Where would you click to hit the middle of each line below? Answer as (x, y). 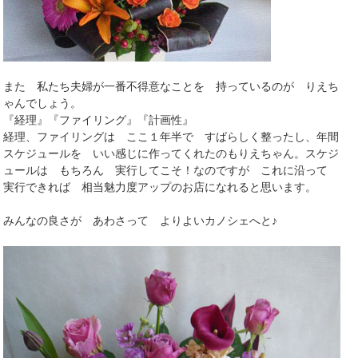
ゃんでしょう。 (43, 103)
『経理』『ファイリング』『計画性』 (99, 120)
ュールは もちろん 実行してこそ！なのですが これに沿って (171, 171)
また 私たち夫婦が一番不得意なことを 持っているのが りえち (171, 87)
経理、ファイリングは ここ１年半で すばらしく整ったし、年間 (171, 137)
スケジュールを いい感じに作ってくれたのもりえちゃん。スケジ (171, 154)
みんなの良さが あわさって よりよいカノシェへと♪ (141, 221)
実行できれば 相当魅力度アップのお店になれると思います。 (160, 187)
